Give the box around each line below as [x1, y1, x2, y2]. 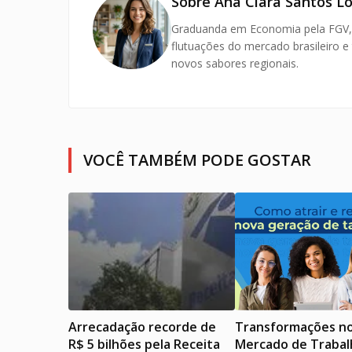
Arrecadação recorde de [68, 317, 216, 335]
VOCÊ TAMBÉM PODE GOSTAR [83, 148, 311, 170]
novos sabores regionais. [171, 55, 299, 71]
